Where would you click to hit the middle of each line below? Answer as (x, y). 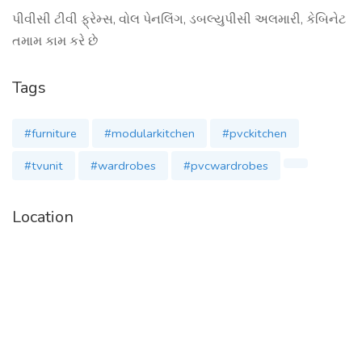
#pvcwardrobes (226, 166)
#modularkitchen (149, 133)
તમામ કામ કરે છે (55, 41)
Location (43, 217)
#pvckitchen (255, 133)
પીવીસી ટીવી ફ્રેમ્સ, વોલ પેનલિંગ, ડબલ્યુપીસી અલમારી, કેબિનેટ (179, 19)
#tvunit (44, 166)
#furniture (51, 133)
